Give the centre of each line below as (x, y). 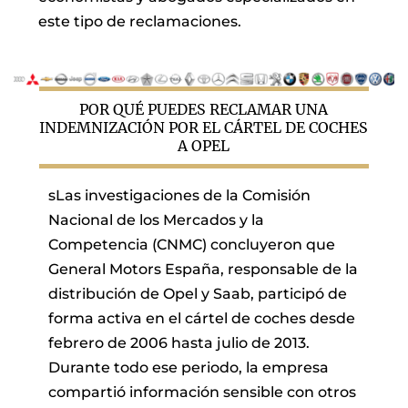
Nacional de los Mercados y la (156, 219)
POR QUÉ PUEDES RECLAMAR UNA (204, 109)
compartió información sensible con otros (202, 392)
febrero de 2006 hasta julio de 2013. (178, 342)
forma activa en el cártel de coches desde (201, 318)
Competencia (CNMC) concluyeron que (191, 244)
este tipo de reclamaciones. (140, 22)
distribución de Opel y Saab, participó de (197, 293)
